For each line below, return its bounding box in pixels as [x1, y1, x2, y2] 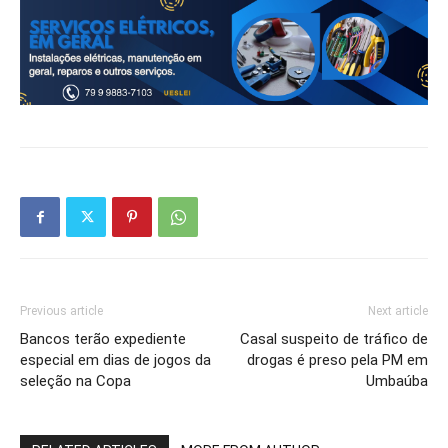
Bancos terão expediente [20, 330, 186, 349]
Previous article [20, 304, 103, 319]
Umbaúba [366, 372, 428, 391]
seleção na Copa [20, 372, 131, 391]
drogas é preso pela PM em [247, 351, 428, 370]
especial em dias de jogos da [20, 351, 211, 370]
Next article [368, 304, 428, 319]
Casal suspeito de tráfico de [240, 330, 428, 349]
